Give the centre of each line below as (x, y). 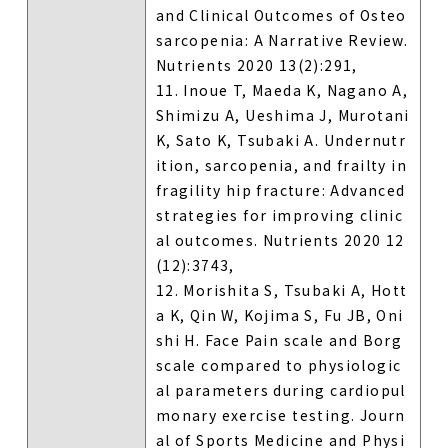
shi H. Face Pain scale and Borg (279, 339)
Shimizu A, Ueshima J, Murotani (282, 114)
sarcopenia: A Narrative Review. (282, 39)
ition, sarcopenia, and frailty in (281, 164)
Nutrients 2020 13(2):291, (256, 64)
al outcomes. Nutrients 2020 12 (280, 239)
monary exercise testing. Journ (280, 414)
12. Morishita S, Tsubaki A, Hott (281, 289)
